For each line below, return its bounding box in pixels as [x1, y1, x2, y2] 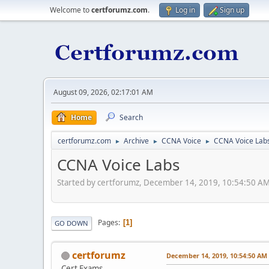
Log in [175, 5, 195, 15]
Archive [124, 136, 149, 146]
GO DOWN [55, 218, 88, 228]
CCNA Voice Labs [57, 154, 180, 175]
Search [119, 112, 143, 122]
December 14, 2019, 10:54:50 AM [166, 250, 267, 260]
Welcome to [50, 5, 91, 15]
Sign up [220, 5, 244, 15]
